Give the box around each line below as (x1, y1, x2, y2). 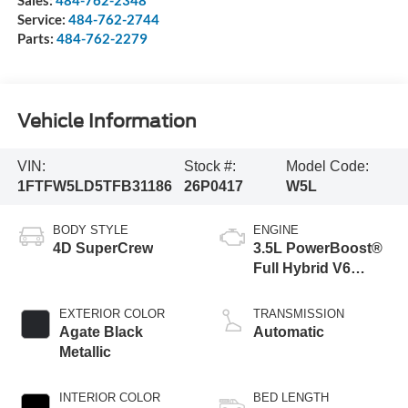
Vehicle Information (16, 110, 197, 133)
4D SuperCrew (52, 240, 153, 256)
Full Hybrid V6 (253, 260, 351, 276)
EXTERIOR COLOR (58, 306, 165, 321)
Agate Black (58, 323, 143, 340)
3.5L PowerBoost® (253, 240, 382, 256)
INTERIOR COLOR (58, 390, 160, 404)
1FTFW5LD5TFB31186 (16, 178, 172, 195)
